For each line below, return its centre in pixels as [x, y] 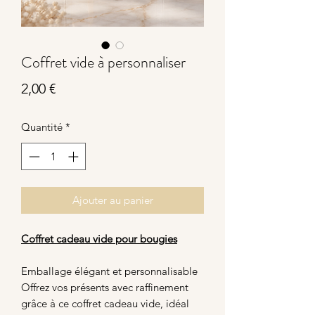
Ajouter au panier [112, 200]
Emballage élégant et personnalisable [109, 271]
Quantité [42, 127]
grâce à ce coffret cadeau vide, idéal [105, 303]
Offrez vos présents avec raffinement [105, 287]
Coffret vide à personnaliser [103, 63]
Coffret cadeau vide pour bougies [99, 238]
